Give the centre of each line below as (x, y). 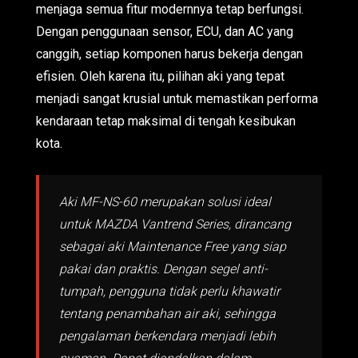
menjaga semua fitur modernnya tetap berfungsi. (170, 9)
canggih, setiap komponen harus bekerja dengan (169, 54)
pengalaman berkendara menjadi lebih (167, 336)
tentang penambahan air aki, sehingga (167, 314)
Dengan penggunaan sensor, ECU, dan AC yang (165, 32)
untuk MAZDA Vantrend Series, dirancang (175, 224)
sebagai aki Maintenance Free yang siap (173, 247)
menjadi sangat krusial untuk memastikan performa (177, 99)
